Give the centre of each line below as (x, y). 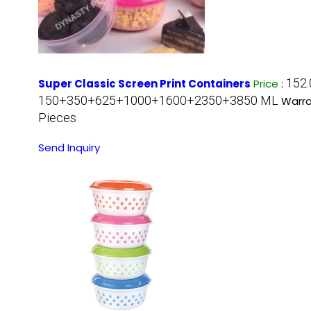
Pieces (57, 117)
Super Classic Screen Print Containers (144, 83)
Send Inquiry (69, 147)
